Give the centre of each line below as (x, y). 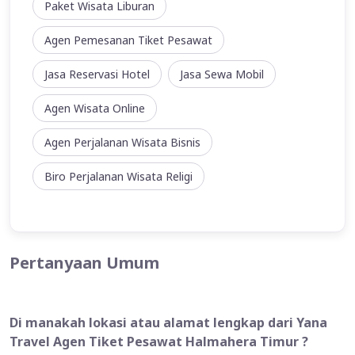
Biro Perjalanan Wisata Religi (118, 177)
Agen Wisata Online (95, 109)
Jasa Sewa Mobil (222, 74)
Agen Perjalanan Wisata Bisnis (122, 143)
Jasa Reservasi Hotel (97, 74)
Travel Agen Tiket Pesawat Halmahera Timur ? (159, 342)
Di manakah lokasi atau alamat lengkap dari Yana (168, 323)
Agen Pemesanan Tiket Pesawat (128, 40)
